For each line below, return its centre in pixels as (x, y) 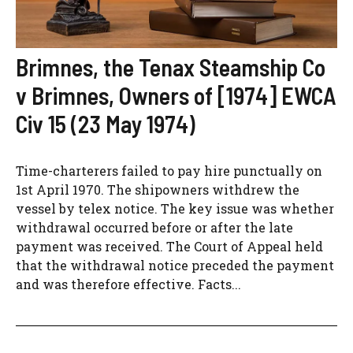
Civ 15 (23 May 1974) (106, 124)
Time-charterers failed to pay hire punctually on (169, 171)
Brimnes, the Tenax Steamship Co (171, 67)
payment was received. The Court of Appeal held (169, 247)
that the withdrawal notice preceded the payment (175, 266)
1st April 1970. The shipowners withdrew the (158, 190)
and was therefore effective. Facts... (128, 284)
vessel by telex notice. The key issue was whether (175, 209)
